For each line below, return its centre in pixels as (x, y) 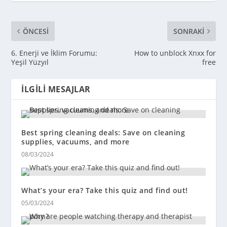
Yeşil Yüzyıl (30, 62)
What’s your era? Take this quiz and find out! (105, 190)
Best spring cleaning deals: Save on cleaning (103, 132)
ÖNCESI (36, 31)
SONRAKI (188, 31)
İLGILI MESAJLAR (56, 89)
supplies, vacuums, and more (75, 141)
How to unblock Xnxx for (175, 53)
